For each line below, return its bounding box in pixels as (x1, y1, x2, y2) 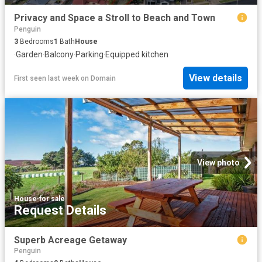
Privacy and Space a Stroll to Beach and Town (14, 12, 215, 24)
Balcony (44, 49, 74, 59)
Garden (16, 49, 43, 59)
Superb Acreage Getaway (14, 234, 127, 246)
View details (189, 73, 242, 84)
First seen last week (14, 74, 79, 82)
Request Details (14, 202, 106, 218)
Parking (75, 49, 104, 59)
